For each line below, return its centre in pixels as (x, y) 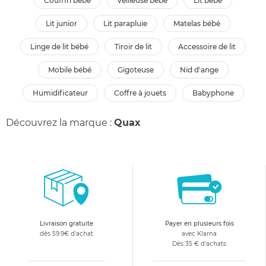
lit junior (64, 23)
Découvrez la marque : (60, 122)
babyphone (216, 93)
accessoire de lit (210, 46)
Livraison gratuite (66, 223)
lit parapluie (127, 23)
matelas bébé (200, 23)
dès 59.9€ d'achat (66, 233)
